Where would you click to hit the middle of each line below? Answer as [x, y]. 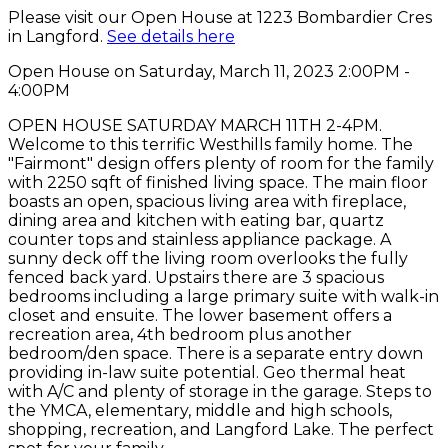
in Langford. [57, 36]
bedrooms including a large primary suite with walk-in [223, 296]
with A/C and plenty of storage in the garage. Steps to [220, 391]
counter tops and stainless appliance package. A [199, 239]
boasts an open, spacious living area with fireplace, [207, 201]
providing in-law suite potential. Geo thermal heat [207, 372]
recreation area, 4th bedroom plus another [180, 334]
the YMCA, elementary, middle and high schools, [200, 410]
